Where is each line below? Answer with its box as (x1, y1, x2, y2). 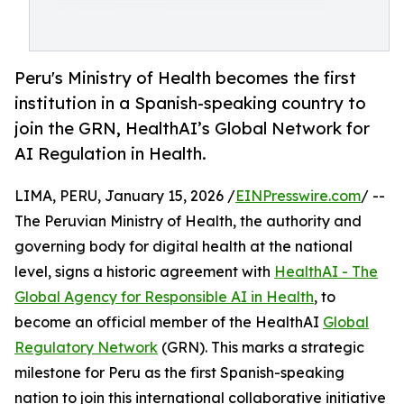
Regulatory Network (14, 338, 158, 357)
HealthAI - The (274, 262, 378, 281)
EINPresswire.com (235, 187, 361, 206)
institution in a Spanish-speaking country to (14, 93, 366, 114)
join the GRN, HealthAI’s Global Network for (14, 118, 370, 139)
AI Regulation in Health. (14, 143, 207, 164)
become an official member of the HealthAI (14, 313, 323, 332)
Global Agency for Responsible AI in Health (14, 288, 314, 307)
